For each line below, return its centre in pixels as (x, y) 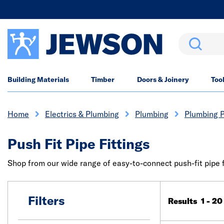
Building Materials (38, 79)
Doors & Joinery (163, 79)
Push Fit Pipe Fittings (78, 144)
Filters (46, 200)
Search (191, 39)
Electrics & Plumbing (82, 114)
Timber (103, 79)
